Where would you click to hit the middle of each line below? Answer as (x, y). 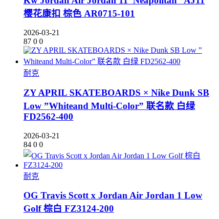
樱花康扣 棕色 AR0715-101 (79, 14)
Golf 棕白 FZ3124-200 (69, 209)
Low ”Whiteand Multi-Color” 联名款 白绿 (109, 106)
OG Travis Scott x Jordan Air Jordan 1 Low (113, 196)
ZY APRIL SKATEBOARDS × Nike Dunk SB (116, 92)
